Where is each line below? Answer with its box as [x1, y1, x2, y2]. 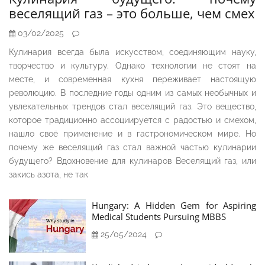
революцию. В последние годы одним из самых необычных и [9, 88, 256, 98]
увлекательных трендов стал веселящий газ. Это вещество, [9, 102, 256, 112]
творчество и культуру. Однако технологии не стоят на [9, 61, 256, 71]
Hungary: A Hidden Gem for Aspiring [92, 199, 256, 212]
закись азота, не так [9, 170, 88, 180]
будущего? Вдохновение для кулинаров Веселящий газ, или [9, 156, 256, 166]
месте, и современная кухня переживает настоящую [9, 75, 256, 85]
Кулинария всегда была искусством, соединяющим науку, [9, 47, 256, 57]
